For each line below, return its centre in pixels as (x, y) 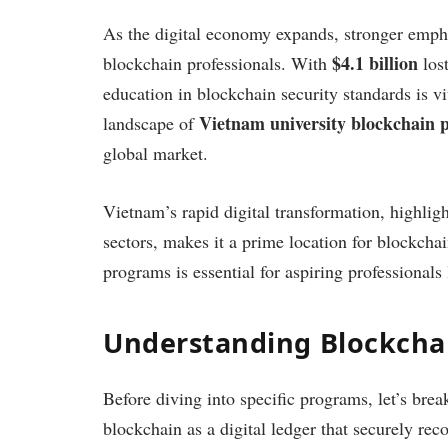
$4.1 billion (375, 63)
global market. (155, 153)
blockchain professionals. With (217, 63)
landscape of (151, 123)
